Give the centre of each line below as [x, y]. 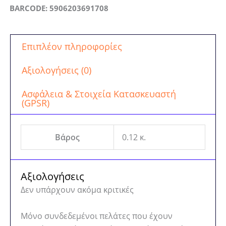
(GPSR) [35, 103]
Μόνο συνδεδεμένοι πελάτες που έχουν [97, 216]
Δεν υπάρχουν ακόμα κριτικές [77, 190]
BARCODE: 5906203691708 [59, 8]
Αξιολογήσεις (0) [56, 70]
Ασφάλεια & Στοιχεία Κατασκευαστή [99, 94]
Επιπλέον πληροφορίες [72, 47]
